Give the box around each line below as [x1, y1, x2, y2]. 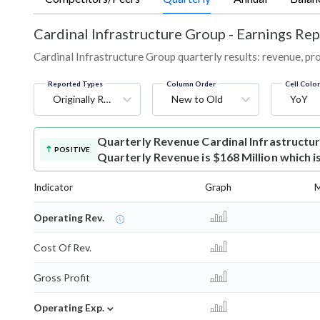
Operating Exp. [34, 301, 104, 314]
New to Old [171, 93, 223, 106]
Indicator [34, 181, 73, 194]
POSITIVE [54, 145, 91, 154]
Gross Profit [34, 271, 90, 284]
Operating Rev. [34, 211, 104, 224]
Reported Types [48, 79, 103, 89]
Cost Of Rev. [34, 241, 91, 254]
